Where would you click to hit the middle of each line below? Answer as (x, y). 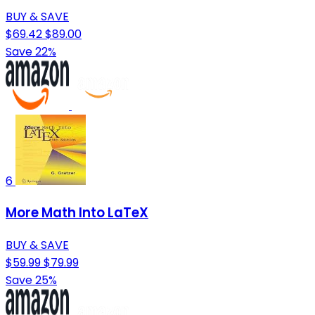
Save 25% (31, 280)
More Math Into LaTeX (77, 213)
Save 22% (31, 51)
